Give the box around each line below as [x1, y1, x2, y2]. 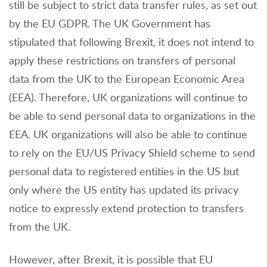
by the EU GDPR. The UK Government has [9, 16, 210, 31]
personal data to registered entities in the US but [9, 164, 239, 179]
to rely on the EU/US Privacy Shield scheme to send [9, 145, 255, 160]
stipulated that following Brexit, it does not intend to [9, 35, 254, 49]
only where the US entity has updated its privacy [9, 182, 238, 197]
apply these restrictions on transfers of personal [9, 53, 235, 68]
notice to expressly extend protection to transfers [9, 201, 244, 216]
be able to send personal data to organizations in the [9, 108, 256, 123]
